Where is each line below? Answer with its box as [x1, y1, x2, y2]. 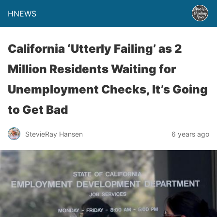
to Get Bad [8, 103, 68, 117]
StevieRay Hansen [25, 129, 83, 138]
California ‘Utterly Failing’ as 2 [8, 42, 182, 56]
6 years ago [171, 129, 209, 138]
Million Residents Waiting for [8, 62, 176, 76]
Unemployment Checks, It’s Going [8, 82, 208, 96]
